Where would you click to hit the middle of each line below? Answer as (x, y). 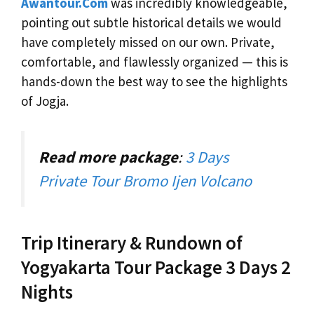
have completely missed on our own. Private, (148, 42)
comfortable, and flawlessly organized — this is (155, 62)
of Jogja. (45, 101)
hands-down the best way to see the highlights (154, 82)
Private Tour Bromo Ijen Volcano (145, 180)
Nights (47, 292)
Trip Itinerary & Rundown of (132, 243)
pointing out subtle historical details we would (151, 23)
